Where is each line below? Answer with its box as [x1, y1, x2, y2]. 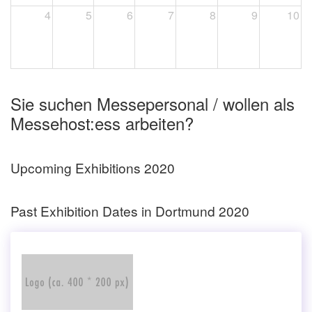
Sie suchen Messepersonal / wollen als [10, 91, 295, 116]
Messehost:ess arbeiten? [10, 110, 194, 135]
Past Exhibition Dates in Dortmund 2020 [10, 201, 249, 220]
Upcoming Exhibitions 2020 [10, 158, 175, 178]
